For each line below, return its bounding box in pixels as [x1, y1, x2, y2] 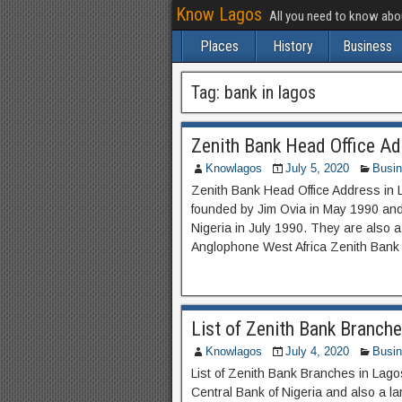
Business [343, 38, 392, 55]
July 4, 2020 [285, 345, 349, 358]
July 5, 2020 [285, 162, 349, 175]
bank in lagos [224, 82, 316, 103]
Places [199, 38, 239, 55]
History [272, 38, 313, 55]
